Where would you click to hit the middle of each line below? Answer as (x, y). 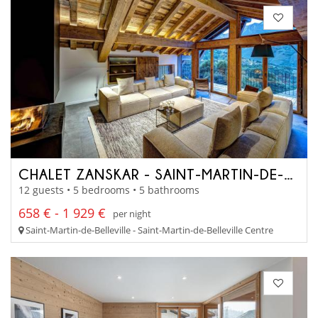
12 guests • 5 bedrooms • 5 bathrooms (109, 190)
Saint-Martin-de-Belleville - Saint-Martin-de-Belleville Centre (148, 230)
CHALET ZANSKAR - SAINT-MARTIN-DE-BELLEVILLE (288, 174)
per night (132, 213)
